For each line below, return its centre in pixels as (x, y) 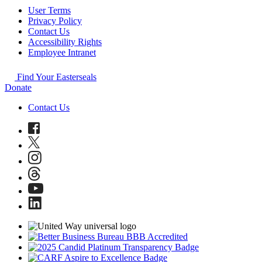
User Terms (49, 10)
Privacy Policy (55, 20)
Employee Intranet (62, 52)
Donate (18, 87)
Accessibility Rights (65, 42)
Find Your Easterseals (56, 77)
